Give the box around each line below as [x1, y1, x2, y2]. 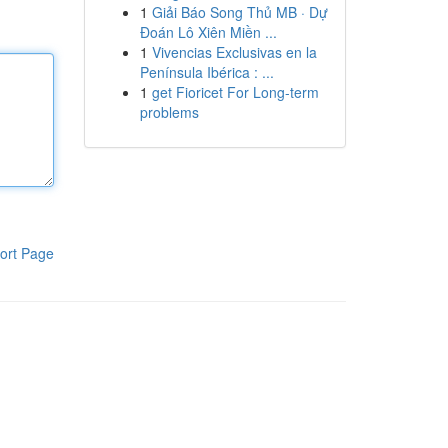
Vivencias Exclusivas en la [151, 42, 317, 62]
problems [139, 102, 199, 122]
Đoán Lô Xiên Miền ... [139, 22, 277, 42]
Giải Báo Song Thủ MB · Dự [151, 2, 328, 22]
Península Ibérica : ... [139, 62, 274, 82]
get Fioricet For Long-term [151, 82, 319, 102]
